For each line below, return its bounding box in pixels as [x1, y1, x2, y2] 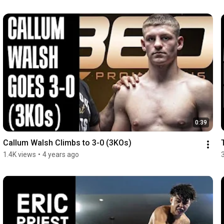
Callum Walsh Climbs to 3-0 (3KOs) [2, 138, 131, 148]
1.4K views [2, 150, 36, 159]
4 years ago [42, 150, 79, 159]
